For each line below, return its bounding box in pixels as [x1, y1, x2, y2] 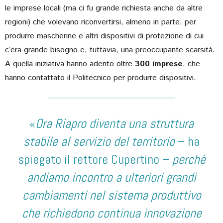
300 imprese [135, 58, 183, 70]
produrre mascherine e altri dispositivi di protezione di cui [5, 30, 204, 42]
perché [172, 151, 206, 168]
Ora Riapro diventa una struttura [35, 115, 194, 132]
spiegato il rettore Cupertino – [17, 151, 172, 168]
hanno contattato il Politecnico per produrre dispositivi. [5, 72, 196, 84]
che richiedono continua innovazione [21, 205, 202, 222]
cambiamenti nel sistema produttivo [22, 187, 201, 204]
